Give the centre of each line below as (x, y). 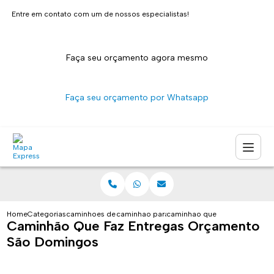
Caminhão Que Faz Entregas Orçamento (134, 226)
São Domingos (53, 242)
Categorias (47, 214)
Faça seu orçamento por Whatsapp (137, 98)
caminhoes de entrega (106, 214)
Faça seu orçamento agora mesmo (137, 58)
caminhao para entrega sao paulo (176, 214)
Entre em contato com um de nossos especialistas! (101, 14)
